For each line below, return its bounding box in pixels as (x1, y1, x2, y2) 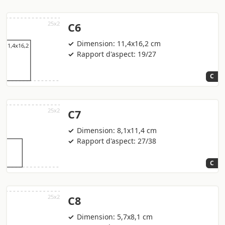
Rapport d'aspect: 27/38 (77, 136, 157, 146)
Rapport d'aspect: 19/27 (77, 49, 157, 59)
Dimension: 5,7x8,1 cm (77, 212, 153, 221)
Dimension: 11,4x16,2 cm (77, 39, 161, 49)
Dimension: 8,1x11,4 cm (77, 125, 157, 135)
